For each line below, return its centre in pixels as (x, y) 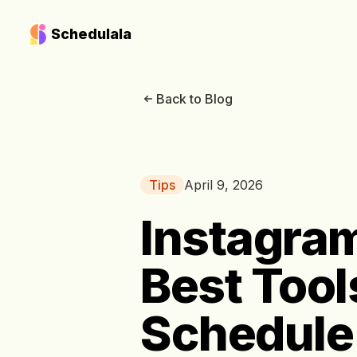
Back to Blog (194, 99)
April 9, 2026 (224, 185)
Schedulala (91, 34)
